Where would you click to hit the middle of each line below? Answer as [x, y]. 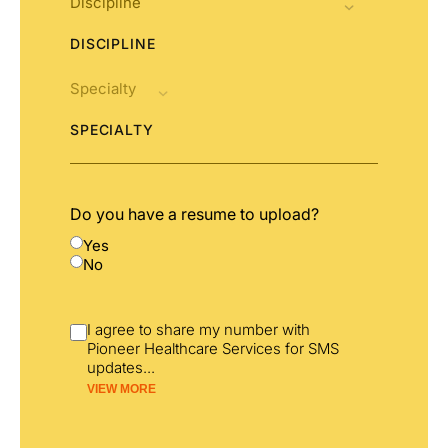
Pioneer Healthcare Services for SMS [213, 349]
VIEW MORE [121, 389]
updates [115, 368]
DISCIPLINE [113, 43]
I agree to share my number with [198, 330]
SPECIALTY [112, 129]
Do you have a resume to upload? [194, 214]
